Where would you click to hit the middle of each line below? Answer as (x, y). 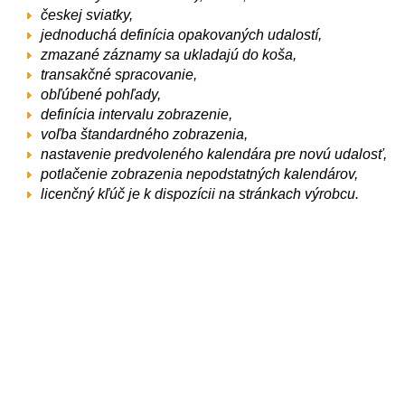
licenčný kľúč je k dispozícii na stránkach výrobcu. (200, 194)
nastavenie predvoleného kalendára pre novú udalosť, (214, 154)
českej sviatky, (87, 15)
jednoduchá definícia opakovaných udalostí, (181, 35)
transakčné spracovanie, (119, 75)
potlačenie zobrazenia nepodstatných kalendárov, (199, 174)
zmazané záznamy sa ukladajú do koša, (169, 55)
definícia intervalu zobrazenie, (137, 114)
